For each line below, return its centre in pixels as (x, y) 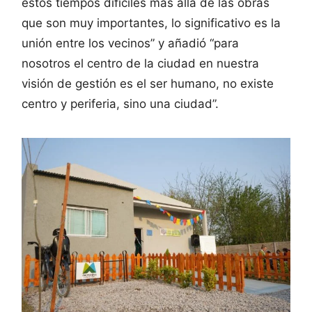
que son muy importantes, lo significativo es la (151, 23)
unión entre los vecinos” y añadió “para (130, 44)
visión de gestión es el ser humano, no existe (148, 84)
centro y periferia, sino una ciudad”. (120, 104)
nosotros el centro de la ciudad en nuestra (140, 64)
